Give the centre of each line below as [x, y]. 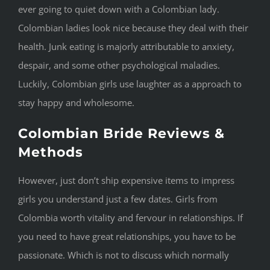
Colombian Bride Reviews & [121, 133]
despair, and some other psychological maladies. [119, 65]
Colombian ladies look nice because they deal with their [133, 27]
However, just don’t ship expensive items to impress [126, 181]
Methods [51, 152]
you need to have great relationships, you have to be [127, 237]
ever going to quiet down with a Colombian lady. [119, 9]
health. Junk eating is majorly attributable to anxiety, [126, 46]
